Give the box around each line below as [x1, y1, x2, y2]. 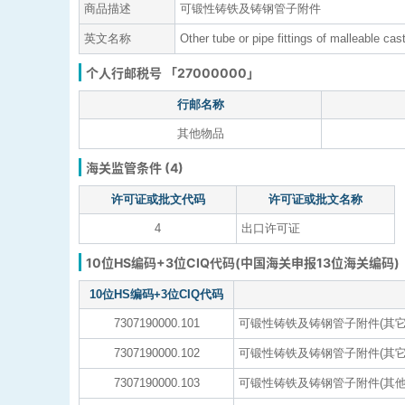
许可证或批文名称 [268, 193, 363, 206]
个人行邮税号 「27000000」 [86, 65, 259, 80]
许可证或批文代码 [110, 193, 205, 206]
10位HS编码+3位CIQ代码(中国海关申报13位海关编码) [86, 255, 400, 270]
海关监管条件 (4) [86, 160, 184, 175]
